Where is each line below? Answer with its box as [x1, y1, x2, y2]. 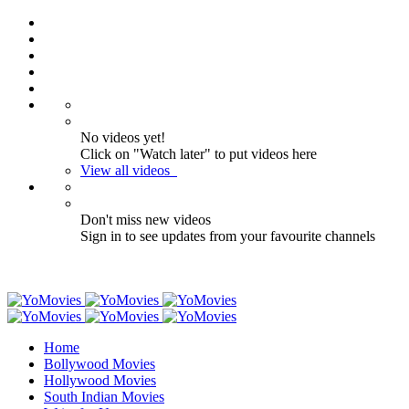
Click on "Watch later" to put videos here [80, 146, 317, 162]
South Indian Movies [44, 389, 164, 404]
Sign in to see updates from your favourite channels [80, 228, 375, 244]
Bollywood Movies [44, 356, 155, 372]
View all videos [80, 163, 170, 178]
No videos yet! [80, 130, 165, 145]
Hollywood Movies [44, 372, 156, 388]
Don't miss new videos [80, 212, 211, 227]
